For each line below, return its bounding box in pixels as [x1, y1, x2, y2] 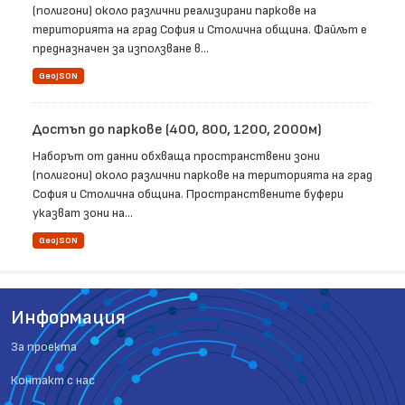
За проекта [11, 339, 77, 355]
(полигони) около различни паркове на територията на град [33, 167, 372, 184]
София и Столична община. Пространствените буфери [33, 186, 344, 202]
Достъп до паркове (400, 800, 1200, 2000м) [33, 121, 322, 139]
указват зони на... [33, 205, 133, 221]
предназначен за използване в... [33, 41, 209, 57]
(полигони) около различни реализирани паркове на [33, 3, 316, 19]
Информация [11, 306, 126, 331]
